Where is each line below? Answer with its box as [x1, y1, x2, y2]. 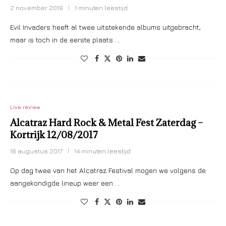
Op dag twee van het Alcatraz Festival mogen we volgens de [10, 166, 206, 175]
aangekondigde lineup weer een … [10, 179, 120, 187]
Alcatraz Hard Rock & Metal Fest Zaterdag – [10, 117, 203, 129]
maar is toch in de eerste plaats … [10, 35, 120, 44]
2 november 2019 [10, 4, 63, 12]
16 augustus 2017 [10, 147, 63, 155]
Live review [10, 103, 40, 110]
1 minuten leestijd [75, 4, 128, 12]
